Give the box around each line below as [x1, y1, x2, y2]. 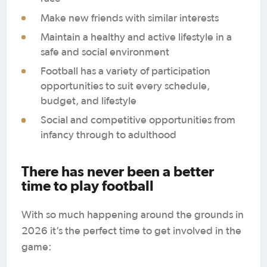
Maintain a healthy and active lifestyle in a [41, 32, 232, 43]
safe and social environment [41, 46, 172, 58]
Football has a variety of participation [41, 66, 211, 77]
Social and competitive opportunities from [41, 115, 236, 126]
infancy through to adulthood [41, 130, 179, 141]
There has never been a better [21, 163, 214, 180]
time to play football [21, 178, 157, 194]
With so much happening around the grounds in [21, 210, 244, 221]
